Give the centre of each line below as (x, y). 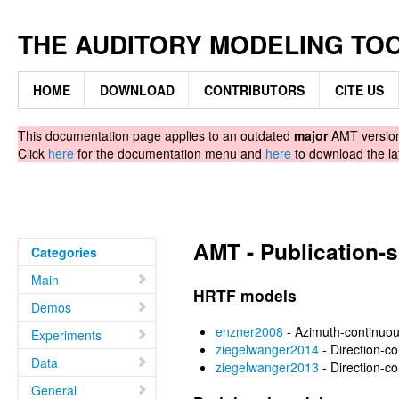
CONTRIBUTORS (254, 90)
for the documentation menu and (170, 153)
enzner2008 (250, 331)
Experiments (66, 335)
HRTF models (245, 295)
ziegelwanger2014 (268, 349)
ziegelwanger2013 (268, 367)
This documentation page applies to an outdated (156, 135)
